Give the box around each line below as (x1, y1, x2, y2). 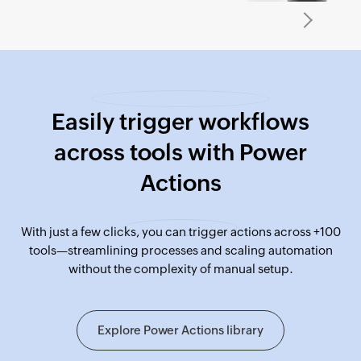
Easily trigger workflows (52, 109, 309, 135)
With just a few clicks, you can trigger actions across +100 (20, 225, 341, 239)
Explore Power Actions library (98, 323, 263, 337)
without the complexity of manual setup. (68, 262, 293, 276)
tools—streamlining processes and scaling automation (28, 243, 333, 257)
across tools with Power (54, 139, 307, 165)
